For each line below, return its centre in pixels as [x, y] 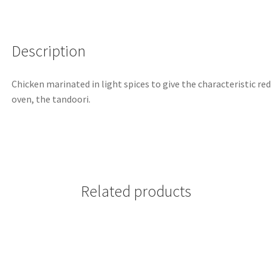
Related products [136, 191]
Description [49, 51]
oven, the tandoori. [51, 99]
